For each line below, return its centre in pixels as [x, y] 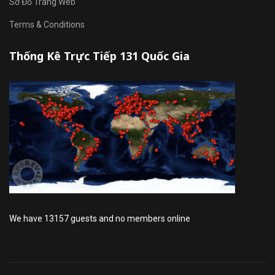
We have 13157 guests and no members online [100, 219]
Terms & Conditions [47, 25]
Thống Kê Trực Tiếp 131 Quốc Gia [99, 56]
